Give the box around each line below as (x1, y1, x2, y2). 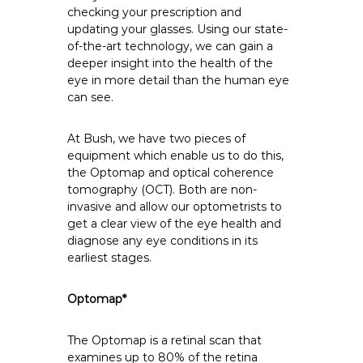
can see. (67, 90, 114, 105)
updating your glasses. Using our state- (67, 22, 288, 37)
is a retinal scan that (147, 333, 263, 348)
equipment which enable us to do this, (67, 148, 284, 164)
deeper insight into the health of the (67, 56, 274, 71)
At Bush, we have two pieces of (67, 131, 246, 147)
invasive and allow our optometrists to (67, 199, 283, 215)
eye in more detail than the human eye (67, 73, 290, 88)
